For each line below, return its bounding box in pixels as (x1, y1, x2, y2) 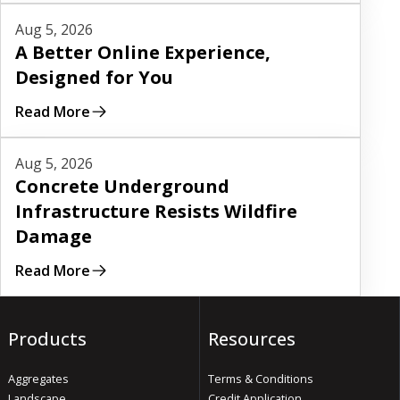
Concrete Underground (15, 174, 229, 199)
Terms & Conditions (207, 371, 313, 387)
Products (7, 327, 87, 352)
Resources (207, 327, 296, 352)
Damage (15, 224, 92, 249)
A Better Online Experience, (15, 40, 271, 65)
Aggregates (7, 371, 69, 387)
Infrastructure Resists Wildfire (15, 199, 297, 224)
